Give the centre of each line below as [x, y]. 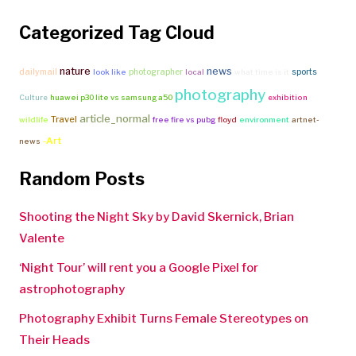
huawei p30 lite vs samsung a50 [111, 97]
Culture [33, 97]
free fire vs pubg [184, 119]
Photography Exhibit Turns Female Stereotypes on [164, 318]
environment [264, 119]
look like [110, 72]
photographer [156, 71]
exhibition [288, 97]
